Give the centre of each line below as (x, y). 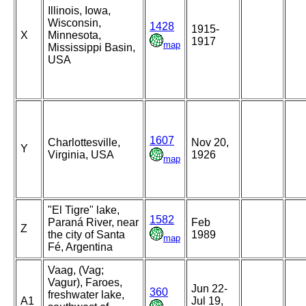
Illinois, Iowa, (79, 11)
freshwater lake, (86, 295)
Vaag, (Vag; (76, 270)
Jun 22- (209, 289)
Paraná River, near (93, 223)
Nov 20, (210, 143)
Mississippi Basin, (92, 48)
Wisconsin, (74, 23)
